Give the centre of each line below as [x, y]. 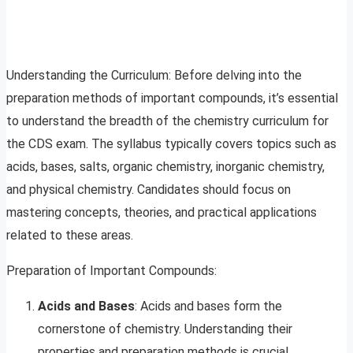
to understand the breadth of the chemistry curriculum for [167, 121]
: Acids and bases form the [208, 307]
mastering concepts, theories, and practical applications [162, 213]
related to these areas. [70, 236]
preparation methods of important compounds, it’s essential [172, 98]
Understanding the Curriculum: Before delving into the [154, 76]
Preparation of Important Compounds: [111, 271]
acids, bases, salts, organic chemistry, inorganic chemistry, [165, 167]
